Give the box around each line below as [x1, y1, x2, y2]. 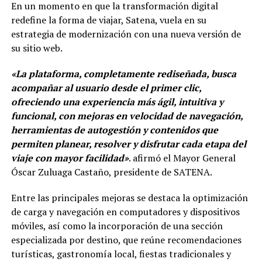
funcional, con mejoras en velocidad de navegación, [11, 109, 243, 122]
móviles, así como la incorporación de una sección [11, 219, 223, 232]
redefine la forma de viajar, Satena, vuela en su [11, 13, 206, 26]
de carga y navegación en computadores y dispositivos [11, 205, 240, 218]
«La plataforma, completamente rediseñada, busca [11, 67, 236, 80]
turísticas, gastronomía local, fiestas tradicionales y [11, 247, 231, 260]
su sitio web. [11, 41, 63, 54]
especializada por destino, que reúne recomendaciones [11, 233, 242, 246]
